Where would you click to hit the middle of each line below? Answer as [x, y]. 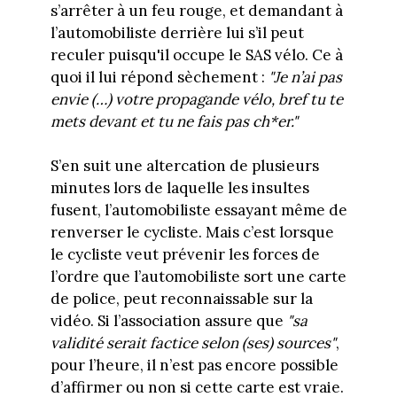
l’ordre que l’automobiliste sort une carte [198, 277]
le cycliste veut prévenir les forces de [185, 255]
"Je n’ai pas [305, 77]
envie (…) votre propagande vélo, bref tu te [196, 99]
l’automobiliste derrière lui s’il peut [177, 32]
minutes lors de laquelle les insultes [179, 188]
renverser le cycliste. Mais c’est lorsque [192, 233]
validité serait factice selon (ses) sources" [193, 343]
